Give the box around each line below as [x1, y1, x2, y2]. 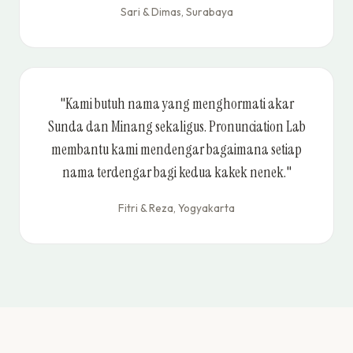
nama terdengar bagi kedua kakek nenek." [61, 162, 292, 182]
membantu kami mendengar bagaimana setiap [51, 139, 302, 159]
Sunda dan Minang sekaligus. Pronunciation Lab [47, 117, 306, 136]
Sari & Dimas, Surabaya [120, 4, 233, 19]
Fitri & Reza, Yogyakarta [118, 200, 235, 215]
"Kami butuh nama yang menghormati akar [59, 94, 294, 113]
